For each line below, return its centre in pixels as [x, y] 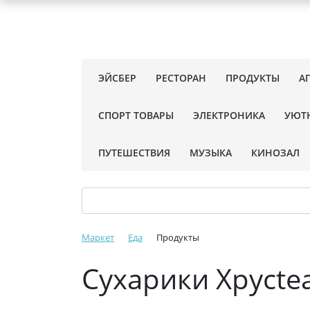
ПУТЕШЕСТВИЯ [134, 153]
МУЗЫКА [211, 153]
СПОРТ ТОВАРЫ [136, 115]
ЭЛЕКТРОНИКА [229, 115]
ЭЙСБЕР [117, 78]
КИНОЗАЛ [275, 153]
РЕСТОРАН [181, 78]
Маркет [98, 237]
